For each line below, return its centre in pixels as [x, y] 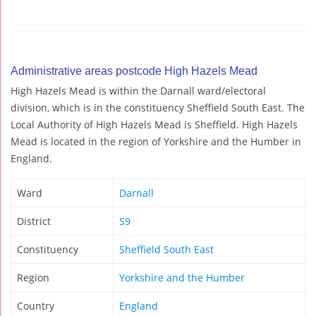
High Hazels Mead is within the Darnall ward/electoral [138, 91]
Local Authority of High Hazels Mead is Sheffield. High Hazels [154, 125]
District [34, 221]
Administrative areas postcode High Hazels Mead [134, 71]
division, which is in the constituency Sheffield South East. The [158, 108]
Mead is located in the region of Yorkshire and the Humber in [156, 142]
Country [36, 306]
